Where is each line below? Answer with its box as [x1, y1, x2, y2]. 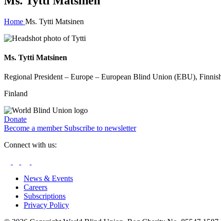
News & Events [24, 174, 73, 183]
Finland [4, 89, 28, 98]
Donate [4, 115, 27, 124]
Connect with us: [4, 141, 57, 149]
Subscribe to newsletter [64, 124, 136, 133]
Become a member [4, 124, 64, 133]
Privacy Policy [24, 201, 69, 210]
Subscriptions [24, 192, 66, 201]
